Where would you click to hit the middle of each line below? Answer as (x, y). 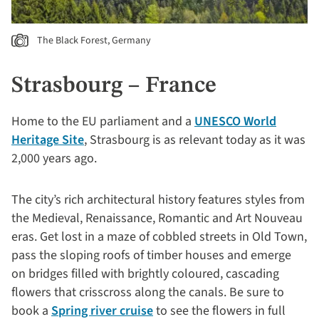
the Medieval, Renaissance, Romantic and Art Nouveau (157, 219)
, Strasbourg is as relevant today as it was (195, 140)
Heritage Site (48, 140)
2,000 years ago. (57, 159)
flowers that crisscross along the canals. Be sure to (148, 293)
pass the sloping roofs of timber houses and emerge (151, 256)
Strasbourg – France (114, 87)
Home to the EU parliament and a (103, 122)
